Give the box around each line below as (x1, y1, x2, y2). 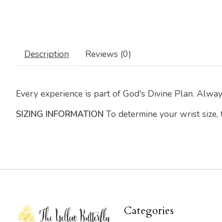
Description (24, 48, 69, 60)
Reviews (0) (85, 48, 131, 60)
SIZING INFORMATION (16, 108, 104, 120)
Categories (123, 204, 174, 219)
